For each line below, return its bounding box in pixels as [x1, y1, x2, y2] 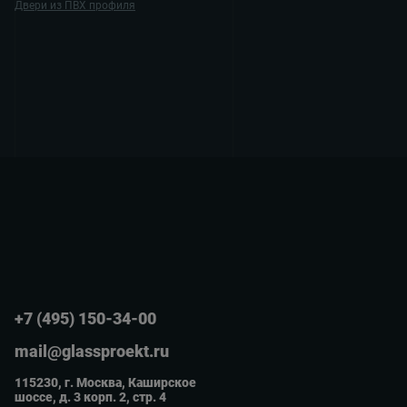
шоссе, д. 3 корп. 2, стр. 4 [15, 390, 166, 405]
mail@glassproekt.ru [15, 342, 169, 362]
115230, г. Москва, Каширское [15, 375, 196, 391]
